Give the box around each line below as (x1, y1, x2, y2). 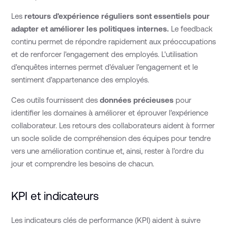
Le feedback (169, 24, 213, 34)
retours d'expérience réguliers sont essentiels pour (24, 12, 210, 21)
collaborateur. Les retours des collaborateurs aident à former (11, 121, 215, 130)
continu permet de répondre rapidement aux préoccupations (11, 37, 216, 46)
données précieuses (100, 96, 176, 105)
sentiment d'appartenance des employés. (11, 75, 150, 84)
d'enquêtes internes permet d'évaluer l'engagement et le (11, 63, 198, 72)
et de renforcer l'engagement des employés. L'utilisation (11, 50, 198, 59)
